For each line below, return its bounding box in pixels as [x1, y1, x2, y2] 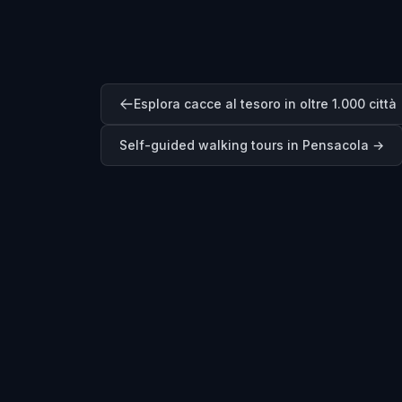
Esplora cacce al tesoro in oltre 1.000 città [134, 96, 397, 112]
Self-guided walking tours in [119, 137, 302, 153]
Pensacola [302, 137, 369, 153]
